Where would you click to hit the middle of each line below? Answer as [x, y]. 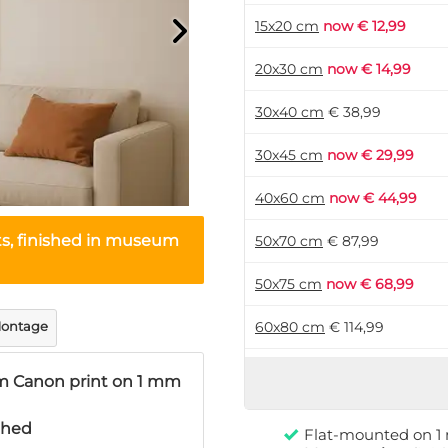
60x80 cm [290, 327]
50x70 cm [289, 241]
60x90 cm [290, 370]
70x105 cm [291, 413]
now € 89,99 [373, 370]
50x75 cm [288, 284]
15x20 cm [287, 26]
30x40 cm [289, 112]
